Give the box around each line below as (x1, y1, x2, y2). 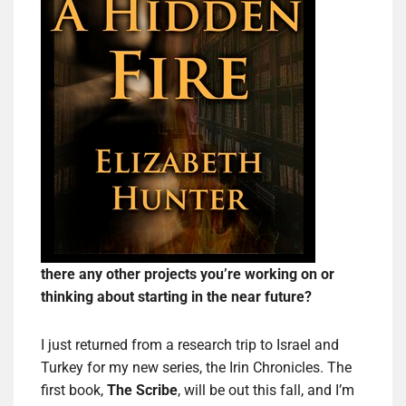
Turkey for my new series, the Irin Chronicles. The (41, 359, 352, 377)
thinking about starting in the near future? (41, 288, 312, 306)
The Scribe (107, 382, 178, 400)
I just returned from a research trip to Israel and (41, 336, 339, 354)
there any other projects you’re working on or (41, 266, 334, 284)
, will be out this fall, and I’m (178, 382, 354, 400)
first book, (41, 382, 107, 400)
